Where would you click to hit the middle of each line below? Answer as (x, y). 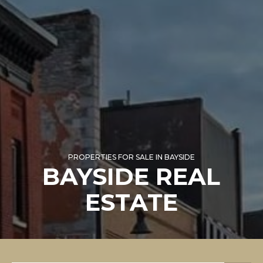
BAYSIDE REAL (131, 176)
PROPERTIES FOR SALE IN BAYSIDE (131, 157)
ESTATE (131, 202)
